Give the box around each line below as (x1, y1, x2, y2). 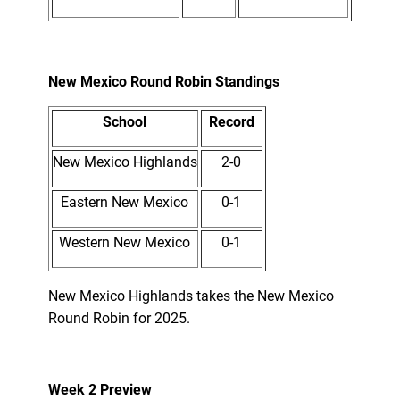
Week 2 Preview (47, 380, 152, 398)
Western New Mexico (59, 233, 191, 251)
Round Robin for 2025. (47, 309, 197, 327)
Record (208, 112, 254, 130)
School (103, 112, 147, 130)
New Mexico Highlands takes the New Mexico (47, 287, 334, 304)
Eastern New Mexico (61, 193, 189, 211)
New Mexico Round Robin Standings (47, 72, 279, 90)
